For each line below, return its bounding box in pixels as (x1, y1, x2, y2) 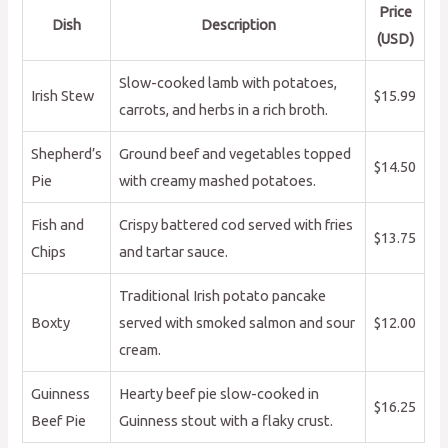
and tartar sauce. (119, 242, 229, 260)
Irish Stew (31, 86, 95, 104)
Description (200, 15, 276, 33)
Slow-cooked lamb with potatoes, (119, 73, 338, 91)
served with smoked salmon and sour (119, 313, 356, 331)
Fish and (31, 215, 85, 233)
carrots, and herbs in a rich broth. (119, 100, 329, 118)
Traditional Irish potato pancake (119, 286, 327, 304)
